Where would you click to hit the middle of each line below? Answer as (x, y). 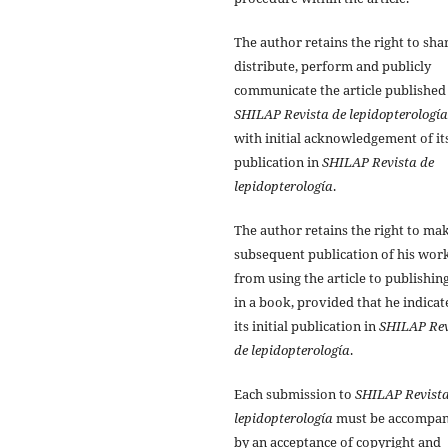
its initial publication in (306, 325)
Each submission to (294, 393)
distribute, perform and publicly (332, 65)
